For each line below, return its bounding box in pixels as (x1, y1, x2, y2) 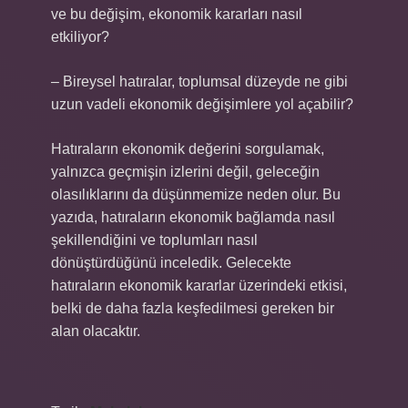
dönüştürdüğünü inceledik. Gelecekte (51, 255, 291, 270)
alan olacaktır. (51, 323, 140, 339)
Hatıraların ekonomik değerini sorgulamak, (51, 141, 324, 157)
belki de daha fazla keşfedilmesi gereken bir (51, 301, 334, 316)
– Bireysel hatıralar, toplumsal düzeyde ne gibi (51, 74, 348, 89)
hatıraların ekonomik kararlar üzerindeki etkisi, (51, 278, 347, 293)
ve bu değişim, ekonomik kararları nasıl (51, 6, 302, 22)
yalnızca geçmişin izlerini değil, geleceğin (51, 164, 320, 179)
